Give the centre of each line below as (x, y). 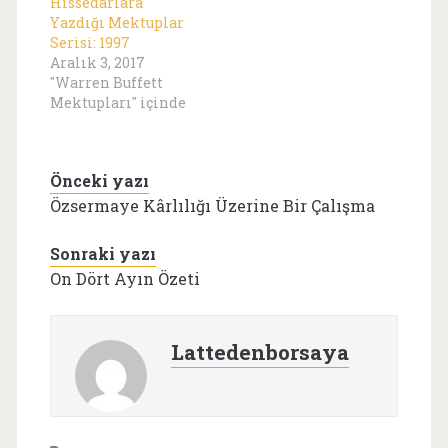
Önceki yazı (99, 180)
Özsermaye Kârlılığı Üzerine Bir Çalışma (212, 205)
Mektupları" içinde (117, 102)
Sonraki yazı (102, 253)
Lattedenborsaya (259, 351)
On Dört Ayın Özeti (124, 278)
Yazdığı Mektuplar (116, 22)
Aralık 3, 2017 (97, 62)
